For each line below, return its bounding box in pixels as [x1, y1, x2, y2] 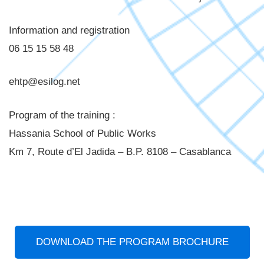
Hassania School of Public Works [9, 127, 156, 139]
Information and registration [9, 24, 130, 36]
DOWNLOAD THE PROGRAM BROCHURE [35, 236, 229, 248]
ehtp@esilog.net [9, 76, 80, 88]
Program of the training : [9, 109, 115, 121]
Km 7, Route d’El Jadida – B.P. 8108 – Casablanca [9, 146, 231, 157]
